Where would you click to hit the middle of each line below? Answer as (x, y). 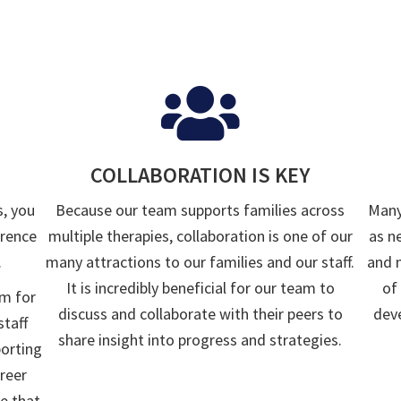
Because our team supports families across (200, 210)
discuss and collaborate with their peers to (200, 314)
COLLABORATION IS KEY (200, 175)
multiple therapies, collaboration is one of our (200, 236)
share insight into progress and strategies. (200, 340)
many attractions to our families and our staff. (200, 262)
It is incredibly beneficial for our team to (200, 288)
